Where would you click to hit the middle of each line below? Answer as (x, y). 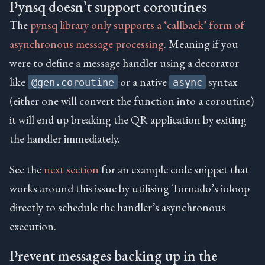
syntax (222, 81)
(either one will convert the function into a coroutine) (132, 100)
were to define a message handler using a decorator (124, 62)
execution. (33, 226)
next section (71, 169)
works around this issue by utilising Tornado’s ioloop (130, 188)
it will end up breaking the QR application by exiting (128, 119)
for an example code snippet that (174, 169)
